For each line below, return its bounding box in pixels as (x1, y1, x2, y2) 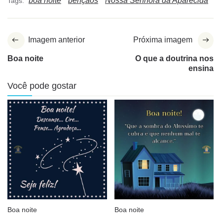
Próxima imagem (133, 36, 192, 44)
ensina (188, 64, 214, 73)
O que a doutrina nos (135, 54, 214, 63)
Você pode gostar (7, 81, 76, 91)
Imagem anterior (28, 36, 85, 44)
